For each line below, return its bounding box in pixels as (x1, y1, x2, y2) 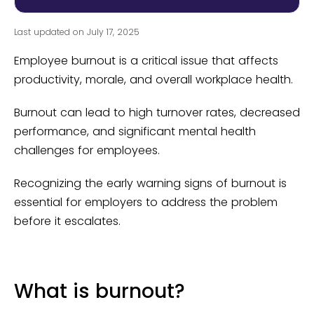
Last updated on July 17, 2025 (14, 26, 139, 39)
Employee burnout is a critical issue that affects (14, 53, 278, 69)
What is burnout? (14, 278, 185, 306)
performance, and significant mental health (14, 123, 256, 140)
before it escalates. (14, 213, 124, 230)
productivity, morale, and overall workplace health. (14, 71, 296, 88)
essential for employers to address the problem (14, 194, 278, 211)
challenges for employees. (14, 142, 163, 159)
